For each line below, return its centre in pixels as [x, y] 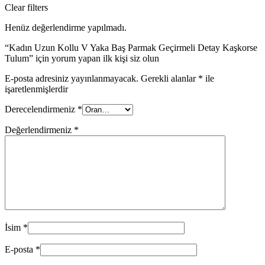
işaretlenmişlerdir [36, 89]
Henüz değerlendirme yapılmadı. [66, 28]
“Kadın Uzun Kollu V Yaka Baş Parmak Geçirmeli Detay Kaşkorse [131, 48]
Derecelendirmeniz [41, 109]
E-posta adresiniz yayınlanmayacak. [72, 79]
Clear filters [26, 8]
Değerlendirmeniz [39, 130]
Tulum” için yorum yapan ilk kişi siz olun [82, 59]
